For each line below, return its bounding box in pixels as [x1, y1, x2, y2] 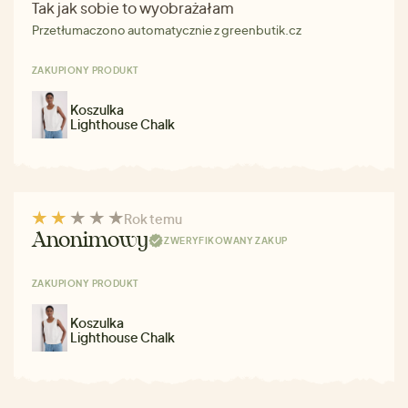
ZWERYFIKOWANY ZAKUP [164, 235, 288, 247]
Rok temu [124, 209, 182, 227]
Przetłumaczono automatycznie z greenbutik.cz [32, 22, 301, 37]
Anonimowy [32, 229, 149, 251]
